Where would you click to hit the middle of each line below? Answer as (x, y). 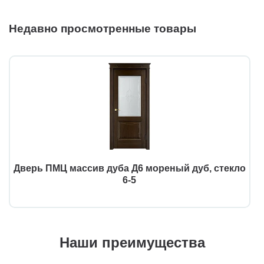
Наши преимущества (132, 242)
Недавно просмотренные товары (103, 28)
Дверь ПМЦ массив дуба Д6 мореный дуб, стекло (129, 168)
